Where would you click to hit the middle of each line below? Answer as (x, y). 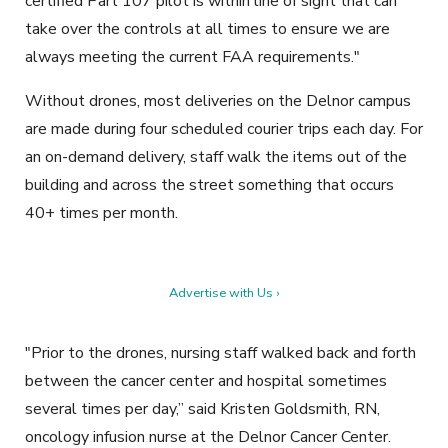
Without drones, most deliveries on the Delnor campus (218, 101)
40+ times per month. (101, 213)
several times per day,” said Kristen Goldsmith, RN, (202, 409)
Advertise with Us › (224, 293)
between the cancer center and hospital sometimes (206, 381)
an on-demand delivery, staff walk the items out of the (216, 157)
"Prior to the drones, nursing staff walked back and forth (220, 353)
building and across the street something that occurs (209, 185)
